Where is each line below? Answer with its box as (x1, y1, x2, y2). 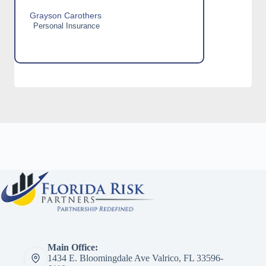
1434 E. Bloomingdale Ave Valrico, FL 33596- (47, 253, 223, 263)
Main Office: (47, 242, 98, 252)
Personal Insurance (31, 21, 100, 31)
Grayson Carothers (29, 11, 102, 21)
